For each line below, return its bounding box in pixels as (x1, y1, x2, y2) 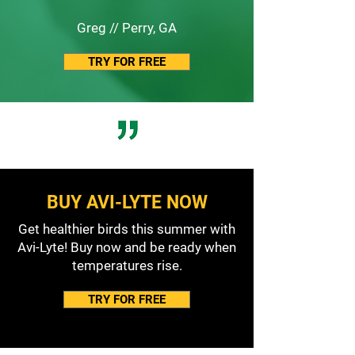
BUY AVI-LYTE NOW (46, 192, 208, 213)
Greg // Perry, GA (77, 20, 177, 36)
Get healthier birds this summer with (18, 221, 235, 237)
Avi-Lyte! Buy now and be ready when (17, 239, 236, 255)
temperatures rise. (71, 258, 182, 273)
